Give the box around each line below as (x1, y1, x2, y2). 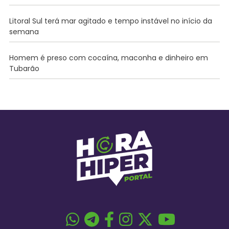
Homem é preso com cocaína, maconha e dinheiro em (9, 52, 208, 63)
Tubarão (9, 63, 39, 74)
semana (9, 26, 39, 37)
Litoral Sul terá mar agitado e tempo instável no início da (9, 15, 212, 26)
